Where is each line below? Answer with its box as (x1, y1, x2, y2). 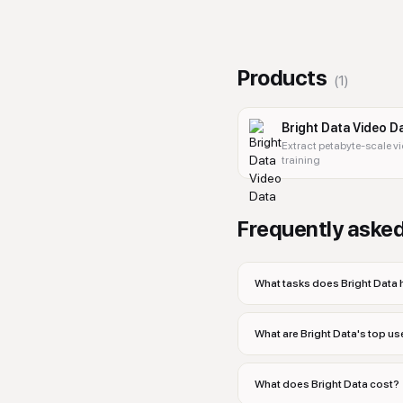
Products (237, 65, 327, 91)
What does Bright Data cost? (255, 377, 399, 390)
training (282, 154, 320, 166)
